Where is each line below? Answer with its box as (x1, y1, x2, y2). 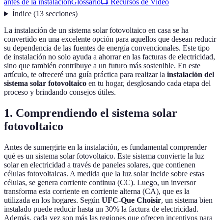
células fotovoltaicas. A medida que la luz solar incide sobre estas (4, 169, 204, 178)
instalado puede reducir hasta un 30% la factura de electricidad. (4, 205, 198, 214)
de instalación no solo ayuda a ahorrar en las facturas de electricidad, (4, 53, 215, 61)
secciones (45, 9, 75, 18)
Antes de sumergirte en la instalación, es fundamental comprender (4, 143, 207, 152)
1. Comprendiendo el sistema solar (4, 107, 177, 120)
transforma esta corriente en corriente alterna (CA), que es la (4, 187, 190, 196)
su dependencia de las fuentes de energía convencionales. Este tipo (4, 44, 210, 53)
